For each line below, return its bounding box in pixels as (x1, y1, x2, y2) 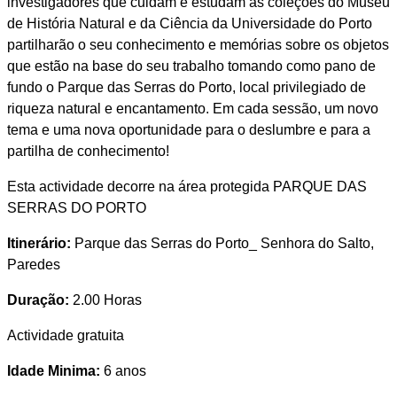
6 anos (99, 363, 146, 379)
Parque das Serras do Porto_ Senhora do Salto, (70, 236, 374, 252)
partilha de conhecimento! (6, 144, 169, 160)
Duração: (6, 292, 69, 308)
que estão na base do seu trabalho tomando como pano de (6, 58, 376, 74)
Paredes (6, 257, 60, 273)
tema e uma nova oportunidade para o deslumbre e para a (6, 122, 370, 138)
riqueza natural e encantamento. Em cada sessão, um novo (6, 101, 378, 117)
